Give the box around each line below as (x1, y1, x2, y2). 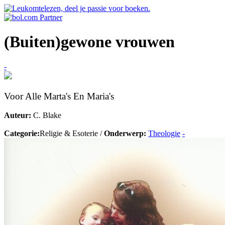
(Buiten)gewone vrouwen (4, 33, 175, 51)
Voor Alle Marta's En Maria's (4, 90, 114, 101)
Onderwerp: (104, 129, 146, 138)
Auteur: (4, 111, 31, 120)
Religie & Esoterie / (40, 129, 104, 138)
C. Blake (31, 111, 61, 120)
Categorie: (4, 129, 40, 138)
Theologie (148, 129, 180, 138)
